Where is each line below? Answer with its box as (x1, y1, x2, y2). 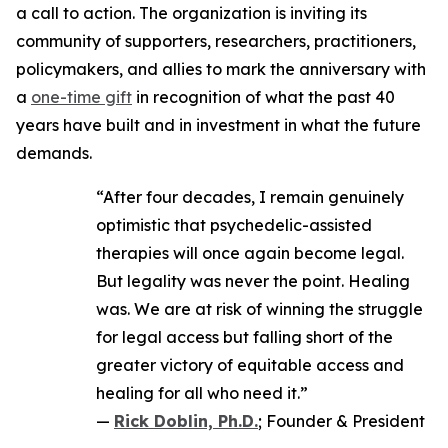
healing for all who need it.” (96, 383, 308, 403)
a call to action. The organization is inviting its (16, 3, 367, 23)
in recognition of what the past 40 (132, 87, 395, 107)
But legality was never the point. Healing (96, 271, 410, 291)
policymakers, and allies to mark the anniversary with (16, 59, 426, 79)
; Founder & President (258, 411, 425, 431)
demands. (16, 143, 92, 163)
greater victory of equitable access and (96, 355, 404, 375)
